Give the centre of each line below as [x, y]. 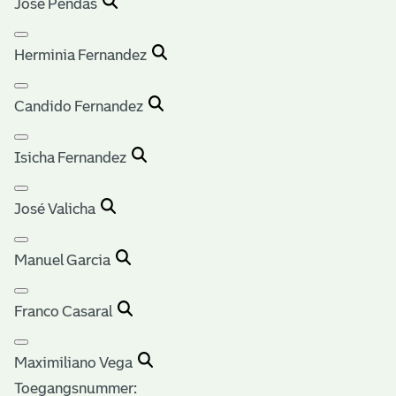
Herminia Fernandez [83, 55]
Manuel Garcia [65, 260]
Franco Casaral [66, 311]
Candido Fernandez [81, 106]
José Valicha [57, 209]
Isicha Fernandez [73, 157]
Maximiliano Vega [76, 362]
